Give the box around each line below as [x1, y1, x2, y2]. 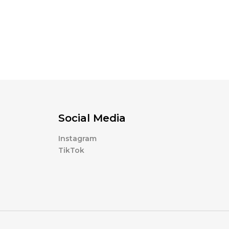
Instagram [58, 134, 97, 143]
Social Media [58, 112, 126, 124]
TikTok [58, 146, 84, 155]
